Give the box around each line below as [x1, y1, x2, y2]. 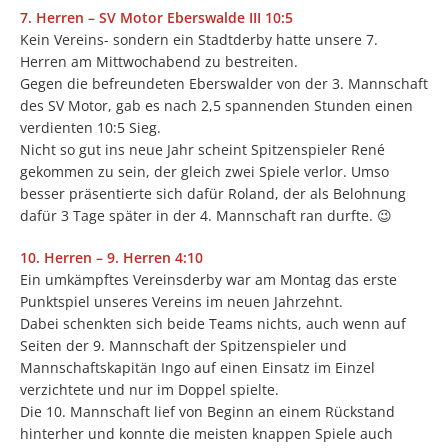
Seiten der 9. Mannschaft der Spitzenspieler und [20, 336, 347, 355]
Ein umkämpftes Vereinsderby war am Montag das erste [20, 270, 397, 289]
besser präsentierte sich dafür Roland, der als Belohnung [20, 184, 406, 203]
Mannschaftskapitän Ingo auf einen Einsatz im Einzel [20, 358, 375, 377]
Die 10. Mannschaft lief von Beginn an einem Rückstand [20, 402, 395, 421]
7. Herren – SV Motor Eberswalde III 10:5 [20, 8, 293, 27]
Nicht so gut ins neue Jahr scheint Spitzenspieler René [20, 140, 385, 159]
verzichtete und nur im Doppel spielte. [20, 380, 279, 399]
